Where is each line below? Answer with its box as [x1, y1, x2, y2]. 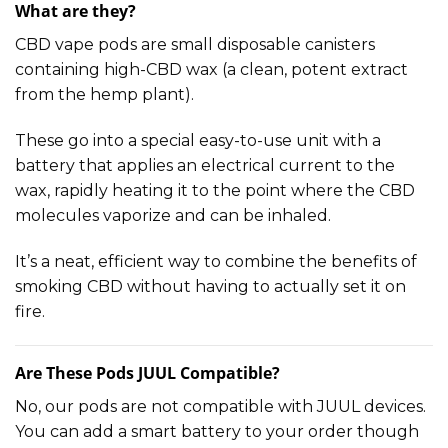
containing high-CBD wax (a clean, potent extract [15, 60, 408, 80]
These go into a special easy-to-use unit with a [15, 131, 381, 150]
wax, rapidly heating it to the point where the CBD [15, 181, 415, 200]
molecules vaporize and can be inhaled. [15, 206, 331, 225]
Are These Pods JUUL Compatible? [15, 361, 280, 384]
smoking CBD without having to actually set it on [15, 276, 406, 296]
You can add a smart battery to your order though [15, 421, 419, 441]
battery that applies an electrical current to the [15, 156, 395, 175]
